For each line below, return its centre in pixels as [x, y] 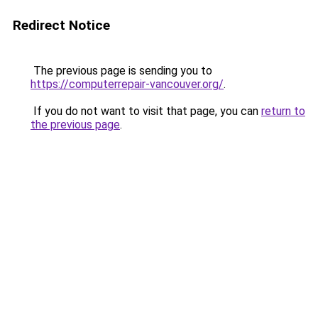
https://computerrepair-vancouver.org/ [127, 84]
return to [283, 111]
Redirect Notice [61, 25]
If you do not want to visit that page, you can [146, 111]
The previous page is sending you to [121, 71]
